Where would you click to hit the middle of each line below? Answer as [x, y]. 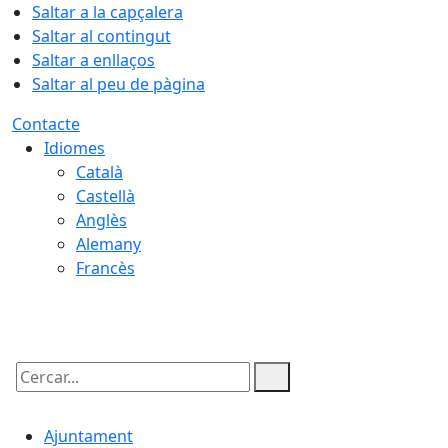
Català [99, 172]
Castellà [105, 196]
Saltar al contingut [101, 36]
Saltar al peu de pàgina [118, 84]
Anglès [101, 220]
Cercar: [38, 394]
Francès [105, 268]
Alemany [108, 244]
